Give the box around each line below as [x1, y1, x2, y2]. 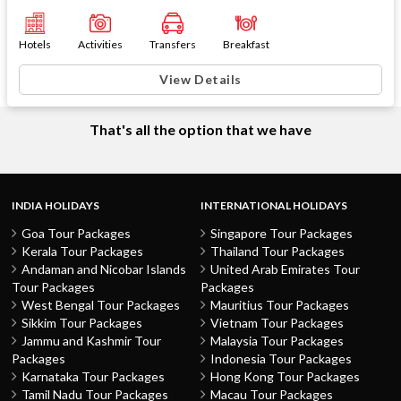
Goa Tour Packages [21, 226, 131, 241]
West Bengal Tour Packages [21, 297, 180, 312]
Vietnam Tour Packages [210, 315, 344, 330]
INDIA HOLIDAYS [12, 199, 99, 212]
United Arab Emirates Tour [210, 261, 360, 277]
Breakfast [223, 38, 269, 51]
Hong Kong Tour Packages [210, 369, 360, 384]
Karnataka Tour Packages [21, 369, 165, 384]
